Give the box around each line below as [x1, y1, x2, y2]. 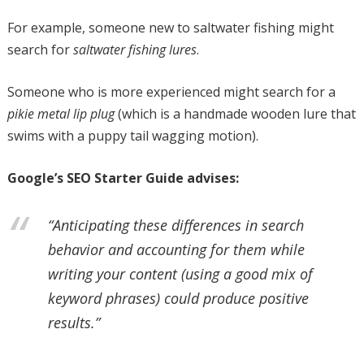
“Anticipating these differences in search [47, 215, 304, 236]
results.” [47, 313, 100, 333]
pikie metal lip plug [6, 104, 115, 123]
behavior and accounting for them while [47, 240, 305, 260]
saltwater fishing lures [72, 40, 197, 58]
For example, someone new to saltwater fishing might [6, 18, 334, 37]
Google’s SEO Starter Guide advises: [6, 168, 239, 187]
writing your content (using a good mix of [47, 264, 313, 284]
